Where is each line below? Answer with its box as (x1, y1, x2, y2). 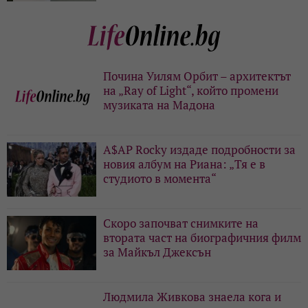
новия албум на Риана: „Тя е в (103, 155, 265, 172)
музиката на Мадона (103, 96, 215, 113)
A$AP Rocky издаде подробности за (103, 141, 296, 157)
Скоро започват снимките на (103, 214, 258, 231)
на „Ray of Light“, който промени (103, 82, 278, 98)
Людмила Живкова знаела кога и (103, 288, 281, 305)
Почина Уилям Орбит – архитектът (103, 67, 291, 84)
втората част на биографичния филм (103, 229, 301, 245)
